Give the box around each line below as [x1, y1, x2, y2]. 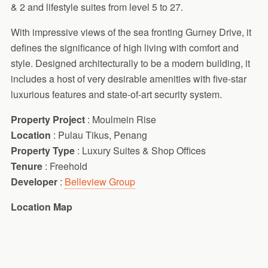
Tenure [10, 159, 45, 173]
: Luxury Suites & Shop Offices [77, 144, 206, 158]
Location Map [10, 200, 72, 214]
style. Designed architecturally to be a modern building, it [10, 56, 250, 71]
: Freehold [44, 159, 87, 173]
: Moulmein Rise [84, 112, 156, 127]
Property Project [10, 112, 85, 127]
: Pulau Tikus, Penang [53, 128, 147, 142]
